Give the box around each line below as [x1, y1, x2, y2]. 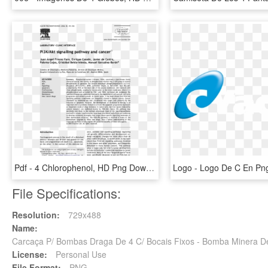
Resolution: [12, 209, 60, 221]
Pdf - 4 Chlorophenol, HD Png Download [146, 162, 154, 173]
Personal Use [53, 248, 106, 260]
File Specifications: [12, 184, 121, 202]
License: [12, 248, 47, 260]
